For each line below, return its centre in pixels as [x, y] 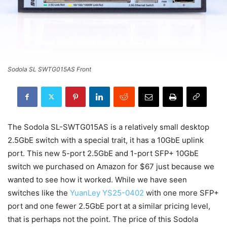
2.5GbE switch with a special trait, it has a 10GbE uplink [106, 140]
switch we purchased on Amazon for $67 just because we [111, 166]
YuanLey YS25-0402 [107, 193]
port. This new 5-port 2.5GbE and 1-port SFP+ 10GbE [103, 153]
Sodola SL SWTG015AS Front [49, 69]
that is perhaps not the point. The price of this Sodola [103, 219]
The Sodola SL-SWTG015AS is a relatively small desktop [108, 127]
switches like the [39, 193]
